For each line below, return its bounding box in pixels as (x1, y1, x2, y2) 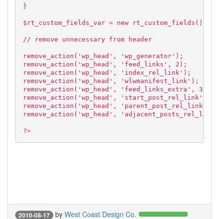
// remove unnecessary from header (23, 36, 152, 43)
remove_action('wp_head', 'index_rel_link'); (23, 69, 191, 76)
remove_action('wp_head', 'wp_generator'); (23, 52, 183, 60)
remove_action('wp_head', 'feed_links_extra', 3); (23, 86, 211, 93)
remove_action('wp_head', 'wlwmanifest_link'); (23, 77, 199, 85)
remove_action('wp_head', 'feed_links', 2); (23, 61, 187, 68)
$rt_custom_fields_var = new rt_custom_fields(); (23, 19, 207, 26)
